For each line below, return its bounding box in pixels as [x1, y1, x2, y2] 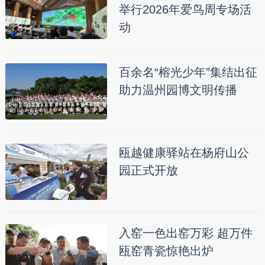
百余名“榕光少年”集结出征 [118, 66, 257, 79]
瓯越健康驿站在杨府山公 [118, 146, 249, 160]
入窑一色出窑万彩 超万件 [118, 227, 253, 240]
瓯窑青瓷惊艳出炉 [118, 244, 214, 258]
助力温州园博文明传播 [118, 83, 237, 97]
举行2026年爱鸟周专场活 [118, 3, 251, 17]
